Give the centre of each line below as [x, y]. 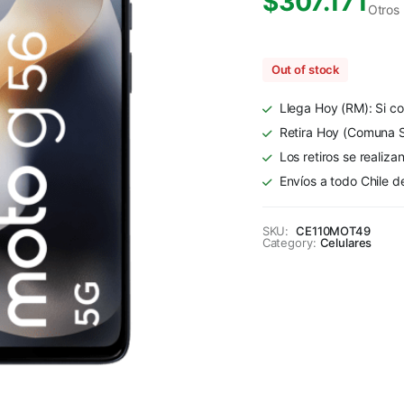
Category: [289, 243]
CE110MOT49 [333, 231]
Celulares [346, 243]
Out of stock [305, 70]
